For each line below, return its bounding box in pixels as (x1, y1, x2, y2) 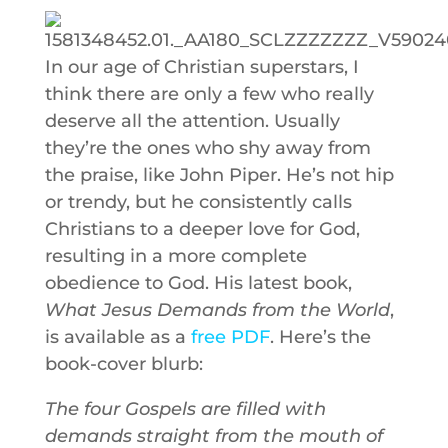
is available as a (44, 326, 191, 348)
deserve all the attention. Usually (44, 110, 340, 132)
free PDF (190, 326, 270, 348)
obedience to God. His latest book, (44, 272, 352, 294)
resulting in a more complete (44, 245, 307, 267)
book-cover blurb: (44, 353, 203, 375)
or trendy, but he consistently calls (44, 191, 352, 213)
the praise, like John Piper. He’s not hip (44, 164, 394, 186)
